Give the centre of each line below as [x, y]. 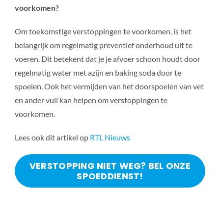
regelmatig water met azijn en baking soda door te [98, 73]
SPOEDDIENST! [110, 176]
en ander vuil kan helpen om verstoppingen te [91, 100]
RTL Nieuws [110, 137]
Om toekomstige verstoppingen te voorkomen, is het [103, 31]
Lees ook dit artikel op [52, 137]
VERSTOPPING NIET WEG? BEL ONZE [110, 166]
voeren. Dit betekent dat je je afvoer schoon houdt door [107, 59]
